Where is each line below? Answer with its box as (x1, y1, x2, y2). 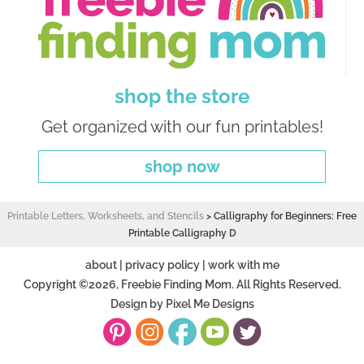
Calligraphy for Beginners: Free (214, 210, 357, 223)
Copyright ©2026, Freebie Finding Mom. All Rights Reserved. (23, 278, 341, 292)
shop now (144, 157, 220, 177)
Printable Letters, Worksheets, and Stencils (7, 210, 204, 223)
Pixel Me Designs (165, 297, 254, 311)
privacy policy (124, 258, 200, 272)
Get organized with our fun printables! (41, 117, 323, 137)
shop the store (115, 84, 249, 109)
